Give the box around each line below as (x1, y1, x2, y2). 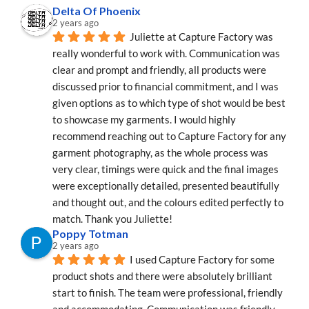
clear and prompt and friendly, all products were (52, 63, 266, 77)
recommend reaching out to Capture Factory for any (52, 130, 286, 143)
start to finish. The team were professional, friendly (52, 286, 283, 299)
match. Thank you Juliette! (52, 212, 172, 226)
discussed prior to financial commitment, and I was (52, 80, 279, 93)
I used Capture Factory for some (130, 253, 275, 266)
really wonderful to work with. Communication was (52, 47, 280, 60)
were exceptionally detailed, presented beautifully (52, 179, 279, 192)
